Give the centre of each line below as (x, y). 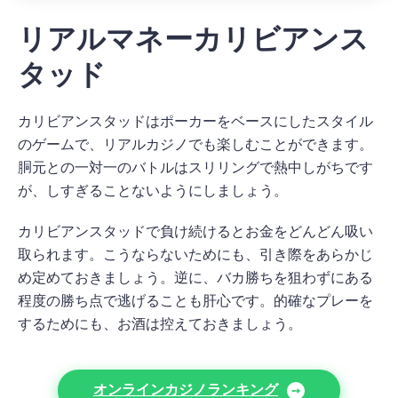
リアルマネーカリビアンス (193, 39)
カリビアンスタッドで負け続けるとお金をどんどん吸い (195, 231)
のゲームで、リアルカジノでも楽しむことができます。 (195, 144)
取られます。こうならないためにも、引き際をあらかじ (195, 254)
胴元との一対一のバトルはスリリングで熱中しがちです (195, 167)
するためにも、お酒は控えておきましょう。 (160, 323)
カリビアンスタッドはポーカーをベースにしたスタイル (195, 121)
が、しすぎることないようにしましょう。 (156, 190)
